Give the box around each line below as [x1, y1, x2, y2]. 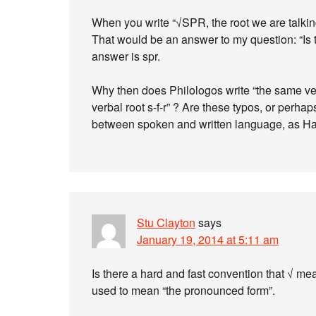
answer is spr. [92, 48, 160, 64]
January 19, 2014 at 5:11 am [137, 231, 279, 248]
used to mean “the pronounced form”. [92, 282, 275, 298]
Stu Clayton [137, 214, 195, 231]
